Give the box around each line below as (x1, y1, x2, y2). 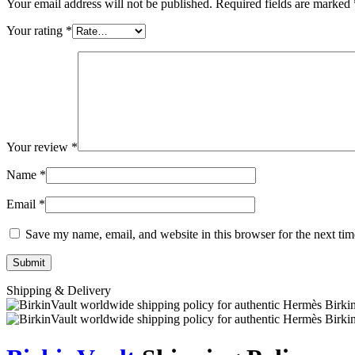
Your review (6, 140, 71, 155)
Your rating (6, 24, 66, 38)
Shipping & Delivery (6, 284, 111, 298)
